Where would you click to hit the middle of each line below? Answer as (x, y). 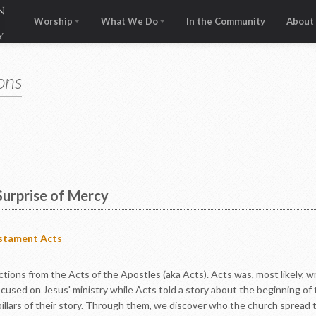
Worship (53, 21)
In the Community (226, 21)
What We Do (129, 21)
